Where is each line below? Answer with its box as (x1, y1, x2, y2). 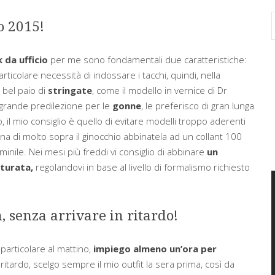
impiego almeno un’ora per (93, 242, 217, 255)
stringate (47, 83, 92, 96)
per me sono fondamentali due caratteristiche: (47, 53, 247, 66)
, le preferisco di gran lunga (141, 99, 254, 112)
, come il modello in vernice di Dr (91, 83, 227, 96)
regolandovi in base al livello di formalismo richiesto (33, 160, 250, 173)
